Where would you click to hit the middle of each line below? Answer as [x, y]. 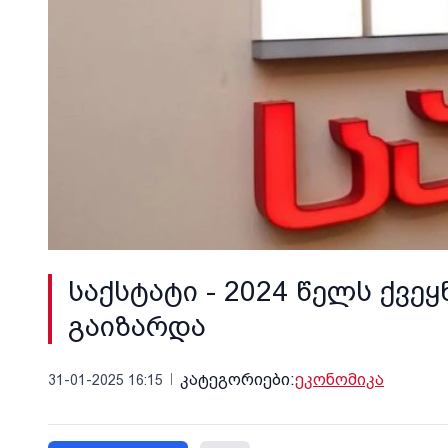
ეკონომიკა [339, 379]
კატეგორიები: [237, 379]
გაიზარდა [137, 326]
